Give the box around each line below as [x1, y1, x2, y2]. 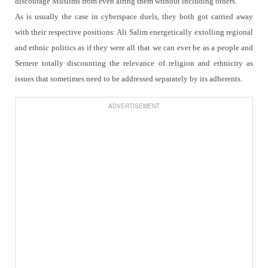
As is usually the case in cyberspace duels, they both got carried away [14, 11, 254, 21]
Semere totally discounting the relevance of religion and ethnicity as [14, 58, 254, 68]
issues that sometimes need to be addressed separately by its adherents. [14, 74, 242, 83]
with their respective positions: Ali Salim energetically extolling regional [14, 27, 254, 36]
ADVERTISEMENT [108, 101, 160, 110]
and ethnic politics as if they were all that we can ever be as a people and [14, 42, 254, 52]
